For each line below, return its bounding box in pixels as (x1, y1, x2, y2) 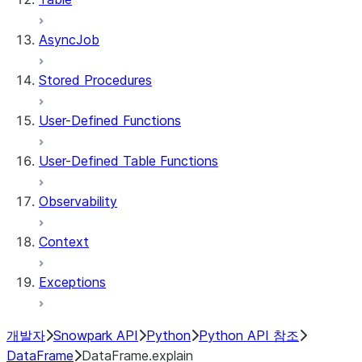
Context (39, 234, 89, 250)
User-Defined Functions (39, 112, 181, 128)
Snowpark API (53, 327, 138, 343)
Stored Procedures (39, 72, 152, 88)
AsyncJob (39, 32, 99, 48)
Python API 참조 (199, 327, 299, 343)
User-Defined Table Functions (39, 153, 218, 169)
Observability (39, 193, 117, 209)
